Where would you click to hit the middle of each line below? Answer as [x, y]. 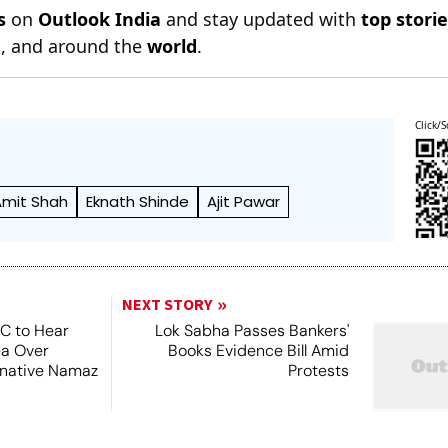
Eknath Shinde [138, 201]
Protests [318, 370]
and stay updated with [261, 19]
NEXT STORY [166, 305]
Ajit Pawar [244, 201]
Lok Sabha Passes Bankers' [251, 330]
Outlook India [100, 19]
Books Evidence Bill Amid [258, 350]
